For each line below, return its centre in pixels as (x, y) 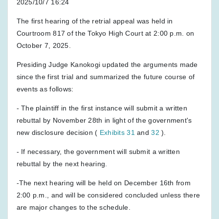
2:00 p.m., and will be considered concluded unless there (108, 195)
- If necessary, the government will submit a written (98, 151)
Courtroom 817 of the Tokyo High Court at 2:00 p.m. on (105, 33)
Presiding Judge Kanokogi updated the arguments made (107, 64)
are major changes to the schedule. (74, 207)
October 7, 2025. (44, 45)
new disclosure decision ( (58, 132)
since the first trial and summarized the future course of (106, 77)
